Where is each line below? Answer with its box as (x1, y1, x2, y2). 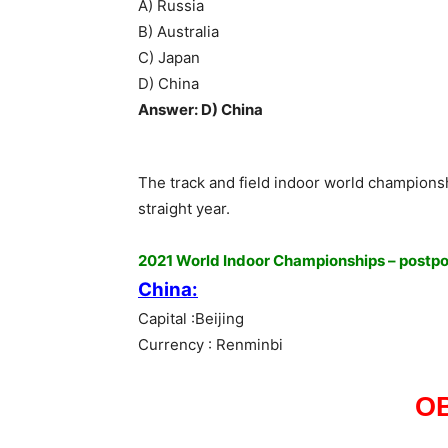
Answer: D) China (138, 100, 263, 120)
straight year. (138, 199, 230, 219)
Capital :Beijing (138, 309, 244, 329)
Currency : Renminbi (138, 335, 283, 355)
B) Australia (138, 22, 219, 42)
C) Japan (138, 48, 200, 68)
